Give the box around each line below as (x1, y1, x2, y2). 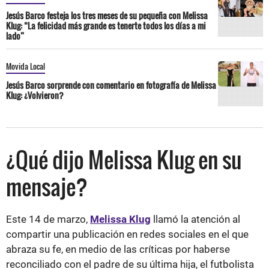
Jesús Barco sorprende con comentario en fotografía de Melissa (6, 78, 216, 91)
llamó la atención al (151, 213, 240, 225)
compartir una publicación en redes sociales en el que (6, 228, 249, 240)
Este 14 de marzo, (6, 213, 90, 225)
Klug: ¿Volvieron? (6, 88, 64, 101)
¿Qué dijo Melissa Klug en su (6, 143, 241, 175)
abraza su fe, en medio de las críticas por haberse (6, 243, 230, 255)
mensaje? (6, 170, 88, 202)
